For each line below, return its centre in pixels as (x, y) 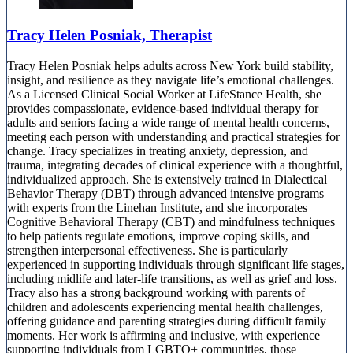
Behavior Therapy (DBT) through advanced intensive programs (165, 193)
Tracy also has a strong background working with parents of (156, 292)
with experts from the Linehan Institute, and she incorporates (157, 207)
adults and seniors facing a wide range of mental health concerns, (168, 122)
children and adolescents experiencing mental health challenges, (165, 307)
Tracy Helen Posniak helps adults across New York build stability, (170, 65)
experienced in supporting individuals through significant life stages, (176, 264)
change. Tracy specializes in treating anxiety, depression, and (158, 150)
